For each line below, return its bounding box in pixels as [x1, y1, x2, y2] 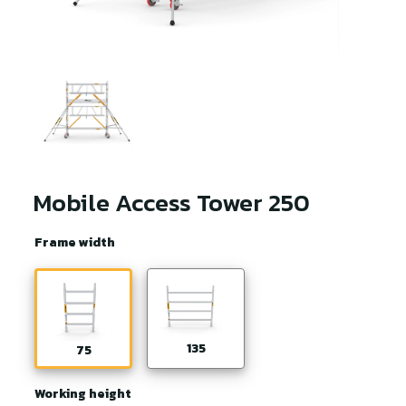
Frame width [34, 233, 115, 252]
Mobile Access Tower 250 [33, 184, 310, 221]
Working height [34, 384, 131, 403]
